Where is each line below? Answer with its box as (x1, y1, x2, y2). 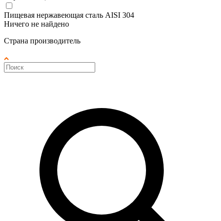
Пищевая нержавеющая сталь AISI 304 (4, 10, 134, 19)
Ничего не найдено (4, 19, 69, 28)
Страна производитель (4, 36, 80, 45)
